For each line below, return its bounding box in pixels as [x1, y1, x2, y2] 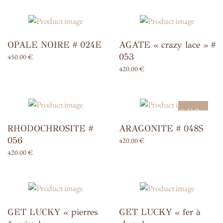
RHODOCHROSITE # [7, 123, 93, 134]
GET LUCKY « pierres [7, 207, 98, 218]
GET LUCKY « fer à [119, 207, 201, 218]
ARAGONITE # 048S [119, 123, 203, 134]
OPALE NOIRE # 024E [7, 39, 102, 50]
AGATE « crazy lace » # [119, 39, 216, 50]
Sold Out [181, 107, 205, 115]
